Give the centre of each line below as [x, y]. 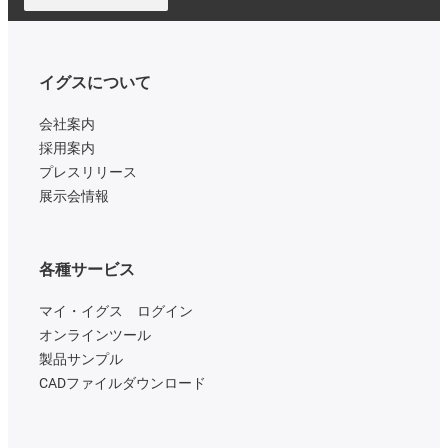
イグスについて [95, 83]
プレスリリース [88, 172]
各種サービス [87, 270]
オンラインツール [95, 335]
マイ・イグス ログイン [116, 311]
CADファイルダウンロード [122, 383]
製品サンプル [81, 359]
